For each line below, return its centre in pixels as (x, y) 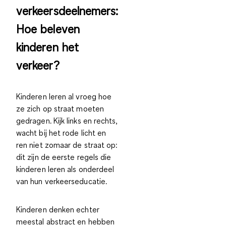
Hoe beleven (48, 29)
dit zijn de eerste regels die (64, 157)
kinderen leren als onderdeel (65, 169)
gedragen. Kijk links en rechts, (67, 120)
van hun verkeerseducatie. (62, 181)
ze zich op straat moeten (60, 108)
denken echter (74, 209)
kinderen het (47, 47)
